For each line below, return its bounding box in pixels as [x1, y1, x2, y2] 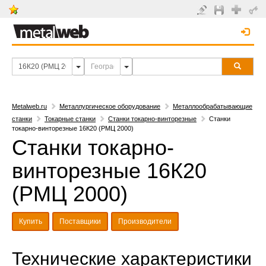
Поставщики [59, 217, 101, 226]
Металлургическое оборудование [59, 103, 160, 110]
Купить [19, 217, 42, 226]
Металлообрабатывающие [173, 103, 252, 110]
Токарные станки [45, 115, 96, 122]
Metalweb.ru [12, 103, 47, 110]
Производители [118, 217, 172, 226]
